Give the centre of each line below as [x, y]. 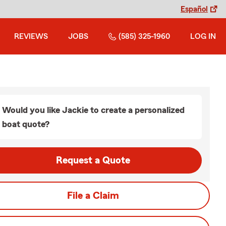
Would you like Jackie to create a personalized [93, 110]
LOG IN [203, 36]
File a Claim [93, 196]
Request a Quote [93, 160]
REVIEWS [31, 36]
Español [194, 9]
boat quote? [26, 124]
